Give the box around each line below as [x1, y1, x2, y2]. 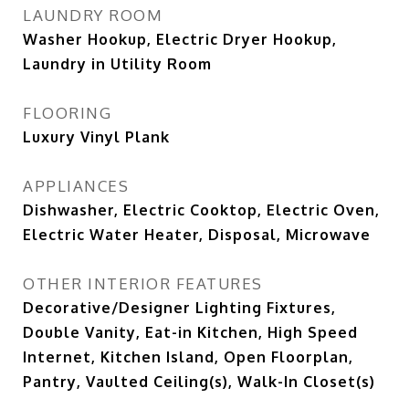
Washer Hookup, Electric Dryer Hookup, [23, 30, 337, 48]
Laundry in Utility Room [23, 55, 212, 73]
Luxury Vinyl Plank [23, 128, 170, 146]
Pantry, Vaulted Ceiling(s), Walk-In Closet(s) [23, 372, 375, 391]
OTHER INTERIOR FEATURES [23, 274, 263, 293]
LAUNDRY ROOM [23, 5, 163, 25]
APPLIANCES [23, 176, 129, 195]
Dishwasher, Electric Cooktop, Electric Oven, [23, 201, 380, 219]
